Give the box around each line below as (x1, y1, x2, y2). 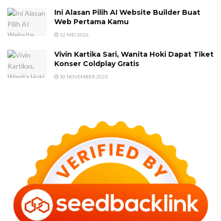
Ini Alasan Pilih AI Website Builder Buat (54, 8, 200, 17)
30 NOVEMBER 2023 (59, 74, 108, 80)
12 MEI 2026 (59, 32, 89, 38)
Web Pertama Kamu (54, 17, 129, 27)
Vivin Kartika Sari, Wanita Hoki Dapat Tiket (54, 50, 214, 59)
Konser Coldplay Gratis (54, 59, 139, 69)
